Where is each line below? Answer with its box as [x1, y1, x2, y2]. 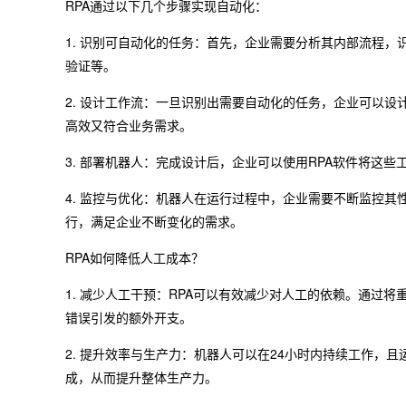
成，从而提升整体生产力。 [65, 368, 217, 386]
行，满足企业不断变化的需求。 [65, 212, 243, 230]
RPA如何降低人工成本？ [65, 248, 204, 266]
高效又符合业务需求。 [65, 116, 192, 134]
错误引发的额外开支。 [65, 308, 192, 326]
